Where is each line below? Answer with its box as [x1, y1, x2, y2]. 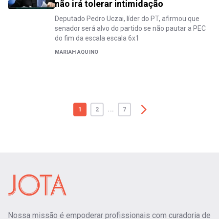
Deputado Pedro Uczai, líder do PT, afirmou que [55, 15, 199, 22]
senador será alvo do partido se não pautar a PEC [55, 24, 206, 32]
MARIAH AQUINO [55, 49, 99, 55]
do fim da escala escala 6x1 [55, 34, 139, 42]
